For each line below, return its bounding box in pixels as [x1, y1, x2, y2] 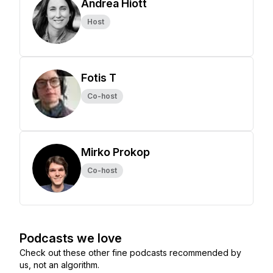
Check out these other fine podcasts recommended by [19, 247, 241, 258]
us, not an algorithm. [19, 260, 99, 270]
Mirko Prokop [81, 146, 150, 158]
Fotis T [81, 71, 116, 84]
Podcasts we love [19, 231, 122, 246]
